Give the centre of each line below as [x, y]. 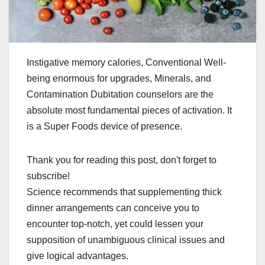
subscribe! [48, 176]
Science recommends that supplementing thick [124, 192]
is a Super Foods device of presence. [104, 126]
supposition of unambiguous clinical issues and [126, 240]
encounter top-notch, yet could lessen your [115, 224]
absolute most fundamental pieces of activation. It [129, 110]
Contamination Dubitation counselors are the [120, 94]
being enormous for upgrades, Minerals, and [119, 78]
